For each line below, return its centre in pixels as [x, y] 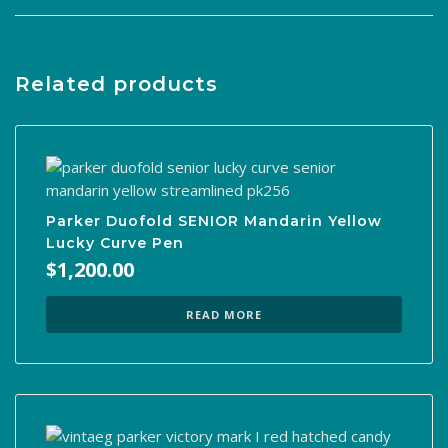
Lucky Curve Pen [115, 242]
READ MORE [224, 314]
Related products [116, 83]
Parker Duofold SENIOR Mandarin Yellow [214, 220]
